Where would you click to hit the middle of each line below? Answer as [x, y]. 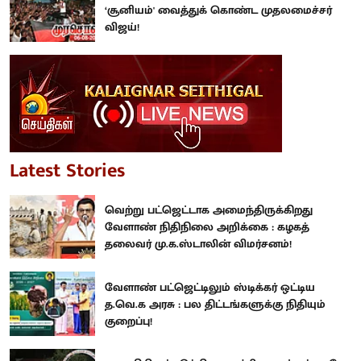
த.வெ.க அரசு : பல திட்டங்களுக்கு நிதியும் [215, 304]
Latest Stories [67, 170]
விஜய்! [122, 27]
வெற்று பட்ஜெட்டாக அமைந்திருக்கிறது [209, 210]
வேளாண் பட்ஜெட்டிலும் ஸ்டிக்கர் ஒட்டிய [210, 287]
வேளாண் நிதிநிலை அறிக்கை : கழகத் [207, 227]
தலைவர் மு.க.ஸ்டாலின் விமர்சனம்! [198, 244]
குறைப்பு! [129, 321]
